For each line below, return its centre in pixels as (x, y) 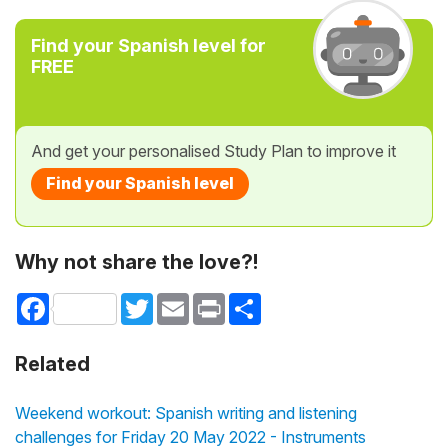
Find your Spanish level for (148, 45)
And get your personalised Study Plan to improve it (213, 150)
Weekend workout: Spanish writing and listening (186, 413)
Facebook (83, 300)
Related (52, 364)
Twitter (175, 300)
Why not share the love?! (136, 261)
